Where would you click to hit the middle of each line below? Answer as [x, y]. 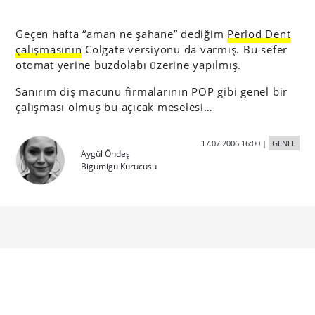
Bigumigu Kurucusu [119, 166]
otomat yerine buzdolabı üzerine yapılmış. [129, 65]
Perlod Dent [259, 34]
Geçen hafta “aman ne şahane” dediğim [122, 34]
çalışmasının [49, 49]
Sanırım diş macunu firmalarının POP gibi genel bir [152, 91]
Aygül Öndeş [106, 154]
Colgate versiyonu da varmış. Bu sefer [185, 49]
